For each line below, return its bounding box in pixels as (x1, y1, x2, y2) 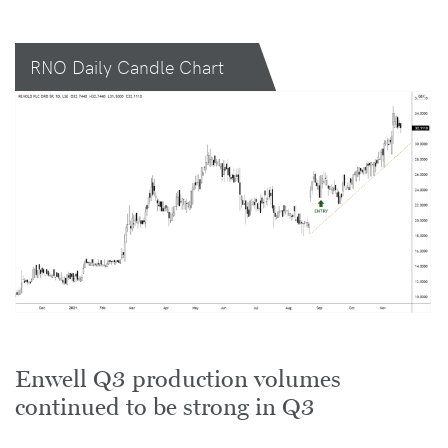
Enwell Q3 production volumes (15, 364, 341, 394)
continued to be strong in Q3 (15, 392, 315, 422)
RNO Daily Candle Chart (30, 54, 224, 80)
